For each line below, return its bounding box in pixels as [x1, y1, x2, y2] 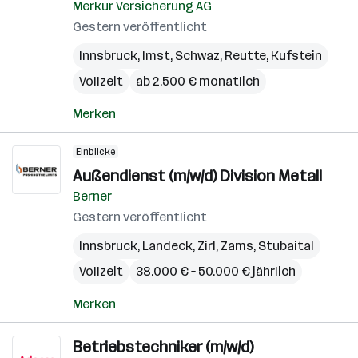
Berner [73, 189, 112, 204]
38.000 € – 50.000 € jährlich [136, 264, 296, 279]
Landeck [142, 238, 193, 253]
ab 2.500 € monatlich [136, 74, 260, 89]
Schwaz [175, 48, 220, 63]
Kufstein [271, 48, 322, 63]
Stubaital [258, 238, 314, 253]
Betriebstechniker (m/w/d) [73, 337, 253, 356]
